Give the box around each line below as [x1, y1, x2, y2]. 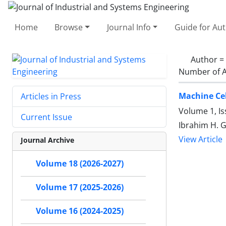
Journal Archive [21, 135, 74, 145]
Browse [54, 21, 83, 33]
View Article [179, 134, 222, 145]
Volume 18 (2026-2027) [36, 158, 124, 169]
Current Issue [21, 111, 72, 123]
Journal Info [106, 21, 151, 33]
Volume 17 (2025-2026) [36, 182, 124, 193]
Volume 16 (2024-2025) [36, 205, 124, 216]
